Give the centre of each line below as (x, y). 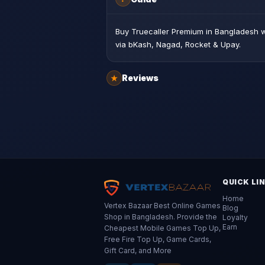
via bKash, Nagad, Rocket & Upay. (178, 45)
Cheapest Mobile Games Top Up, (162, 228)
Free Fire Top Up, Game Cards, (158, 239)
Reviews (140, 78)
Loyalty (235, 217)
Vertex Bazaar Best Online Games (162, 205)
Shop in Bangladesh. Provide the (161, 216)
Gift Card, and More (138, 250)
